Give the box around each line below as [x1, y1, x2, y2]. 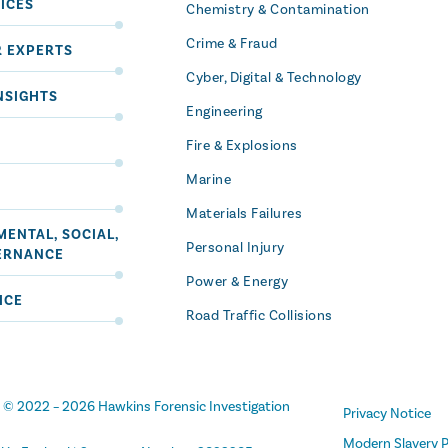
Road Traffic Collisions [186, 307, 333, 325]
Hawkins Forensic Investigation [98, 398, 291, 416]
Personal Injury [186, 239, 285, 257]
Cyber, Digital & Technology [186, 69, 362, 87]
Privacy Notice [343, 405, 432, 423]
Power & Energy [186, 273, 288, 291]
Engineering [186, 103, 263, 121]
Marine [186, 171, 231, 189]
